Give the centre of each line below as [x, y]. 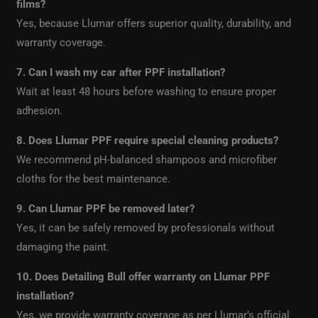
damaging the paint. [63, 247]
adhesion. [40, 111]
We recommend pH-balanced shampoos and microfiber [147, 160]
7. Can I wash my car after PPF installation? [121, 73]
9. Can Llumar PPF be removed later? [106, 209]
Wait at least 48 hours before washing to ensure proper [147, 92]
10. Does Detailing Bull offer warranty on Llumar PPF [143, 277]
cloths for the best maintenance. [94, 179]
